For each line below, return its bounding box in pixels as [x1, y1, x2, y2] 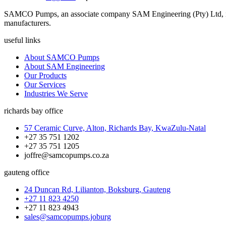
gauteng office [4, 168, 49, 177]
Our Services [24, 80, 66, 89]
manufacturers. [4, 19, 51, 28]
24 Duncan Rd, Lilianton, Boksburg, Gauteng [24, 185, 171, 194]
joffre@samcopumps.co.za [24, 151, 109, 160]
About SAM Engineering [24, 62, 105, 71]
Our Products [24, 71, 67, 80]
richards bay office [4, 106, 63, 116]
